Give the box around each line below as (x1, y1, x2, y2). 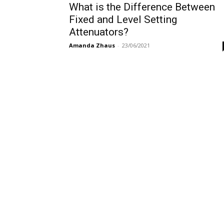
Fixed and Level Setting (69, 13, 177, 25)
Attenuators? (69, 26, 128, 38)
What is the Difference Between (69, 1, 215, 13)
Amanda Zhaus (69, 41, 115, 49)
